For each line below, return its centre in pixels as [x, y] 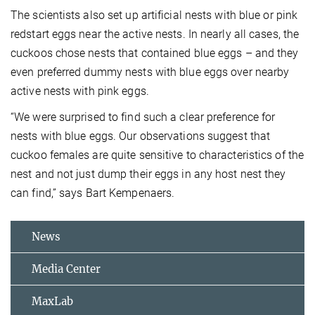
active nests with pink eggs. [80, 91]
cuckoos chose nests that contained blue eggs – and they [155, 53]
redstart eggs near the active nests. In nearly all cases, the [155, 34]
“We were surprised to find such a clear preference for [143, 117]
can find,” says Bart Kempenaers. [93, 193]
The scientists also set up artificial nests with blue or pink [154, 15]
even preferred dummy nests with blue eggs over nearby [150, 72]
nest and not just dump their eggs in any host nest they [148, 174]
